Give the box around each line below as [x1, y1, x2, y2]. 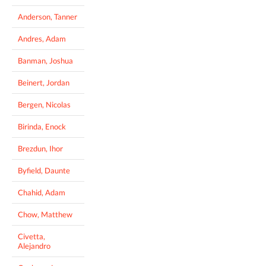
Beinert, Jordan [18, 77, 69, 87]
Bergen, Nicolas [18, 99, 71, 109]
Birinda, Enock [18, 121, 66, 131]
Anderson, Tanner [18, 11, 77, 21]
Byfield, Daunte [18, 165, 70, 175]
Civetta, [18, 231, 45, 241]
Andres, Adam [18, 33, 66, 43]
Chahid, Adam [18, 187, 65, 197]
